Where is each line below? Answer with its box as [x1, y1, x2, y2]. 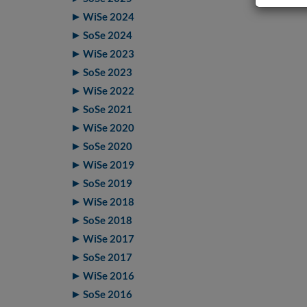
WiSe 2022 [82, 84, 134, 97]
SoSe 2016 [82, 288, 132, 300]
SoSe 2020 [82, 140, 132, 152]
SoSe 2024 [82, 29, 132, 41]
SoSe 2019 [82, 177, 132, 189]
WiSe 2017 [82, 232, 134, 245]
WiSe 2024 [82, 10, 134, 23]
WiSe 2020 [82, 121, 134, 134]
